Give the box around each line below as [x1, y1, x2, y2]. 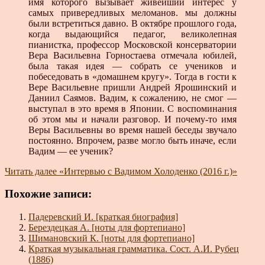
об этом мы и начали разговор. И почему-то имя [28, 114, 237, 124]
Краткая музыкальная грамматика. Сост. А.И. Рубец [28, 244, 239, 254]
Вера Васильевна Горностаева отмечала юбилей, [28, 50, 237, 60]
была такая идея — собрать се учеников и [28, 60, 237, 71]
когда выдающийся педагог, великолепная [28, 28, 237, 39]
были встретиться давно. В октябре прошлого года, [28, 18, 237, 28]
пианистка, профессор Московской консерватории [28, 39, 237, 50]
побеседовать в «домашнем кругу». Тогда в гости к [28, 71, 237, 82]
